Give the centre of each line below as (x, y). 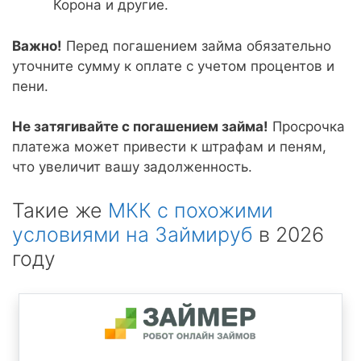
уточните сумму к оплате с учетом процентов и (173, 66)
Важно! (37, 46)
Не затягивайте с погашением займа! (140, 127)
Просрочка (307, 127)
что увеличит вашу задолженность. (132, 167)
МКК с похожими (191, 210)
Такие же (60, 210)
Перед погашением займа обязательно (197, 46)
